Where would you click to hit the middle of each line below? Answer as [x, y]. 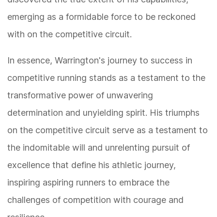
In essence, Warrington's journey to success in [100, 61]
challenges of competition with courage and [95, 200]
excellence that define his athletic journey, [92, 165]
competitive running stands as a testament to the [106, 78]
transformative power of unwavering [80, 95]
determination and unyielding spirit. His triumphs [103, 113]
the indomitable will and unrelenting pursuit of [99, 148]
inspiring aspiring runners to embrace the [88, 183]
